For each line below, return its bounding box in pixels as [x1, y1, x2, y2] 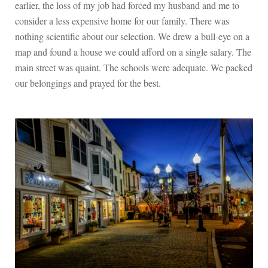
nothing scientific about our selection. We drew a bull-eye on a [15, 30, 249, 43]
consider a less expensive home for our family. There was [15, 14, 229, 28]
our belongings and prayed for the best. [15, 77, 164, 90]
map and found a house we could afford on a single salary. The [15, 45, 251, 59]
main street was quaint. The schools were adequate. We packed [15, 61, 252, 74]
